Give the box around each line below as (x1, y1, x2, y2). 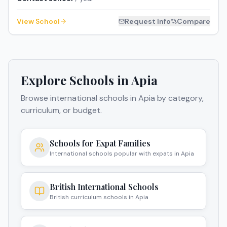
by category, (155, 93, 204, 104)
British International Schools (50, 181, 159, 193)
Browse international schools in (21, 93, 138, 104)
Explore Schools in (21, 72, 131, 89)
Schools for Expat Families (50, 138, 150, 149)
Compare (177, 17, 210, 26)
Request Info (125, 17, 171, 26)
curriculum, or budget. (21, 105, 102, 116)
